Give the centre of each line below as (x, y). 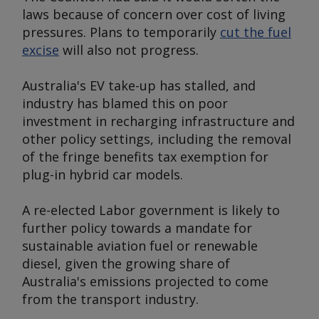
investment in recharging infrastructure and (158, 121)
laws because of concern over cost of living (154, 14)
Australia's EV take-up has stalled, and (139, 85)
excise (41, 50)
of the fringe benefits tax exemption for (145, 157)
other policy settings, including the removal (157, 139)
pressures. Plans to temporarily (121, 32)
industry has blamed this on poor (125, 103)
